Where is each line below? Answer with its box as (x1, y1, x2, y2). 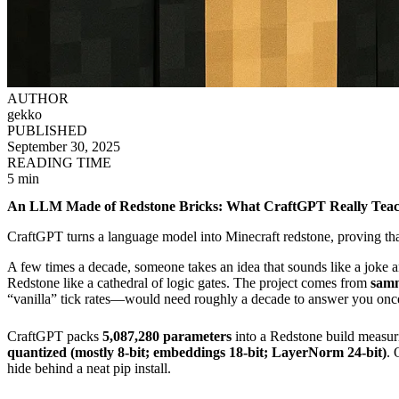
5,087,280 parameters (102, 329, 232, 345)
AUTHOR (7, 91, 69, 106)
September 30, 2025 (7, 139, 120, 154)
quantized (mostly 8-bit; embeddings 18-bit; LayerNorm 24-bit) (7, 345, 387, 361)
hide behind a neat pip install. (7, 361, 171, 377)
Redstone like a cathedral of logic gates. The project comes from (7, 275, 370, 291)
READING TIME (7, 155, 111, 170)
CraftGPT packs (7, 329, 102, 345)
